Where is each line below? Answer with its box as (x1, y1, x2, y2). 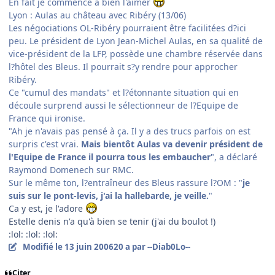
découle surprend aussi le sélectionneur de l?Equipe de (9, 99, 238, 112)
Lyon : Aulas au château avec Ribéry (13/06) (9, 9, 186, 21)
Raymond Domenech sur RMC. (9, 164, 134, 176)
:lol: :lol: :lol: (9, 228, 58, 241)
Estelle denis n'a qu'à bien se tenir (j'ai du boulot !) (9, 215, 215, 228)
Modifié (22, 241, 55, 253)
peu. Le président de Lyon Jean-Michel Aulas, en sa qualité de (9, 35, 263, 47)
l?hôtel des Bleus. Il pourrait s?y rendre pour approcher (9, 61, 238, 73)
